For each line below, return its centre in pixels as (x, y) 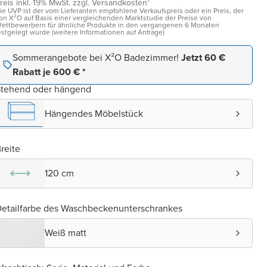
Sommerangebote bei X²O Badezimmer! (97, 58)
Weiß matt (66, 233)
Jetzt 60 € (203, 58)
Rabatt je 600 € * (49, 72)
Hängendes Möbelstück (94, 114)
